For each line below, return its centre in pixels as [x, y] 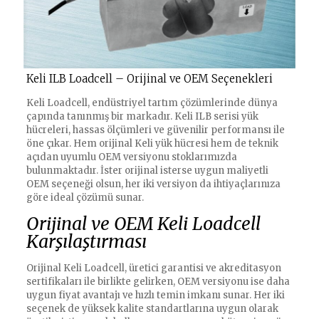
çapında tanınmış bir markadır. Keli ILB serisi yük [142, 117]
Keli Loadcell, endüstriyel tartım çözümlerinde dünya [152, 103]
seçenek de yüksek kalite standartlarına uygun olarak [152, 309]
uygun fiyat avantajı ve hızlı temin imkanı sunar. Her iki [155, 296]
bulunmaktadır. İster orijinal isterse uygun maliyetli [147, 171]
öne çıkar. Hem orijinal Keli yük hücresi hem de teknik [152, 144]
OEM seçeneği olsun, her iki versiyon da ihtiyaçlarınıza [153, 184]
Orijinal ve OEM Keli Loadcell [143, 224]
